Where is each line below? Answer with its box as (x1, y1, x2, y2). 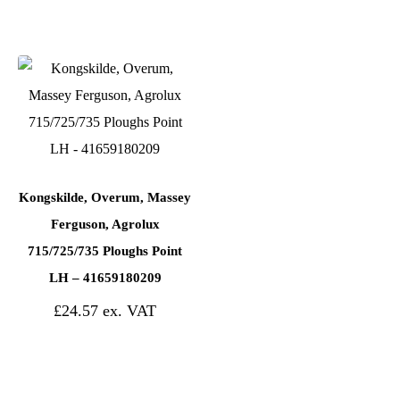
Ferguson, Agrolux (50, 216, 160, 231)
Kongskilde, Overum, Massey (19, 189, 192, 204)
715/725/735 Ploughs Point (28, 243, 183, 258)
